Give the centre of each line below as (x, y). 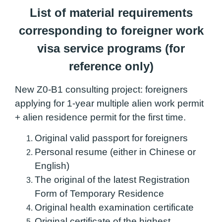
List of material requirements (111, 13)
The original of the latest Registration (112, 179)
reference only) (111, 66)
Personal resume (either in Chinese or (115, 152)
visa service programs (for (111, 49)
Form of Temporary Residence (99, 193)
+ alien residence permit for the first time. (100, 117)
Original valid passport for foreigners (111, 138)
